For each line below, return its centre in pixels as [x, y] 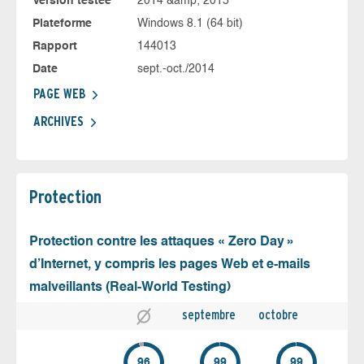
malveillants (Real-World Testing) [130, 288]
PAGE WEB [59, 94]
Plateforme [62, 24]
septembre [209, 315]
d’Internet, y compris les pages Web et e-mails [170, 265]
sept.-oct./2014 [175, 69]
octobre [278, 315]
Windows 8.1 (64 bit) [190, 24]
